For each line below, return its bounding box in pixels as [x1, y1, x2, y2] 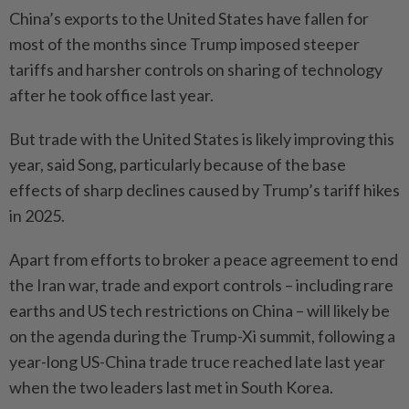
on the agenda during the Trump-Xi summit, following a [9, 326, 395, 347]
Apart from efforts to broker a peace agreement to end [9, 249, 398, 270]
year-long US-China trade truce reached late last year [9, 351, 385, 372]
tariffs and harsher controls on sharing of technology [9, 59, 383, 80]
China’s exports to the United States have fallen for [9, 8, 369, 29]
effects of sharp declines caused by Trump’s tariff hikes [9, 180, 400, 201]
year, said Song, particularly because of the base [9, 154, 346, 175]
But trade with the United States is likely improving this [9, 129, 394, 150]
